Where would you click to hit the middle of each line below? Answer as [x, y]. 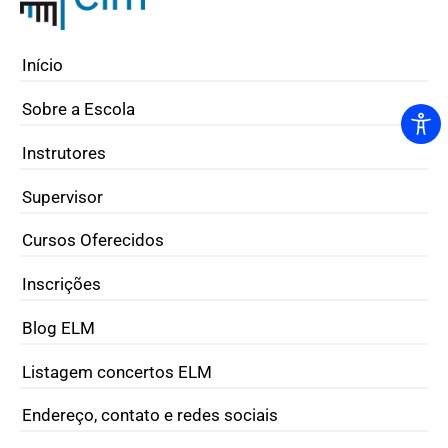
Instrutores [64, 152]
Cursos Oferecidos [93, 240]
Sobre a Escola [78, 109]
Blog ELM [58, 327]
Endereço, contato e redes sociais [150, 415]
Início [42, 65]
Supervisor [62, 196]
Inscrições [61, 284]
